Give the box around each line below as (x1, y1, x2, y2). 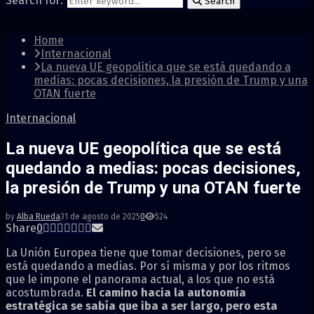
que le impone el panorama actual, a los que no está (6, 272, 275, 286)
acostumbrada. (6, 285, 86, 299)
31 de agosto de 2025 (60, 211, 140, 221)
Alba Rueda (17, 211, 60, 221)
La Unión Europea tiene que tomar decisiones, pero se (6, 245, 286, 259)
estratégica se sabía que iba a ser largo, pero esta (6, 299, 278, 313)
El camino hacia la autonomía (86, 285, 246, 299)
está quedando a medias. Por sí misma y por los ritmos (6, 259, 290, 273)
